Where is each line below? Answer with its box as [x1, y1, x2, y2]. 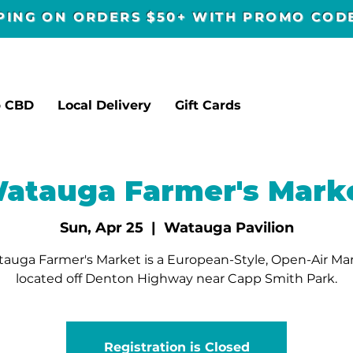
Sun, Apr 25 [59, 219, 143, 237]
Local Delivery [58, 98, 151, 113]
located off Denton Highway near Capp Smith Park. [16, 271, 337, 287]
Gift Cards [175, 98, 241, 113]
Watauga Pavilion [163, 219, 294, 237]
